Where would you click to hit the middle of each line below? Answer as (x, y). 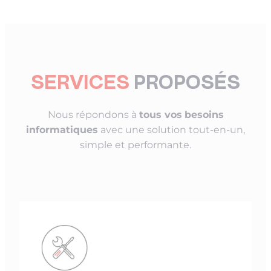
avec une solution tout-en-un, (171, 129)
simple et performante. (135, 145)
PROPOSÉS (185, 85)
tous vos (160, 114)
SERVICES (80, 85)
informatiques (62, 129)
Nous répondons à (93, 114)
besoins (204, 114)
